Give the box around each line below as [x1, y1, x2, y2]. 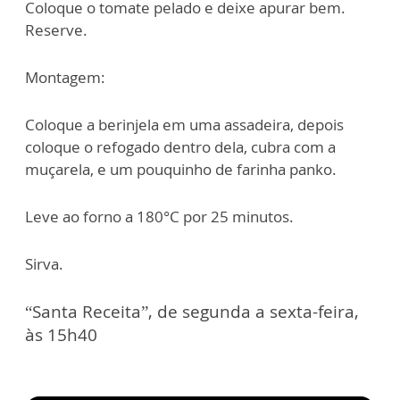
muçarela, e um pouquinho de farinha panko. [25, 159, 337, 180]
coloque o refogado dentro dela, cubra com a [25, 137, 336, 158]
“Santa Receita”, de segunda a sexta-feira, [25, 300, 359, 324]
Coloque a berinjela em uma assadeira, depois [25, 114, 344, 136]
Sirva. [25, 254, 63, 275]
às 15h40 [25, 323, 97, 347]
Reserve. [25, 20, 87, 41]
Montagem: [25, 67, 105, 88]
